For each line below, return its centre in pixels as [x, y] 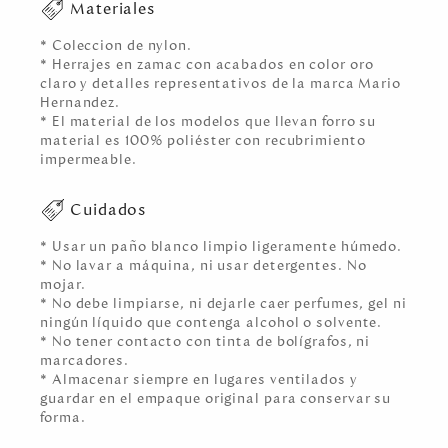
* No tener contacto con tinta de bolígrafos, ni [205, 341]
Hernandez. [82, 102]
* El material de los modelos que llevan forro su [208, 121]
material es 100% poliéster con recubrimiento [203, 140]
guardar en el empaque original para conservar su [216, 398]
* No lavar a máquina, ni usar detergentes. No [203, 265]
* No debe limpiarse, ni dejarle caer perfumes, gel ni [223, 303]
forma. [63, 417]
